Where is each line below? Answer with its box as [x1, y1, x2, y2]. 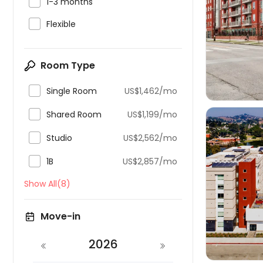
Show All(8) [24, 178, 70, 190]
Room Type [41, 59, 95, 72]
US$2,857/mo [123, 156, 177, 167]
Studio [46, 132, 72, 144]
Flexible [46, 18, 76, 30]
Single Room [46, 85, 97, 97]
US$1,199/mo [127, 109, 177, 120]
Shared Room [46, 109, 102, 120]
